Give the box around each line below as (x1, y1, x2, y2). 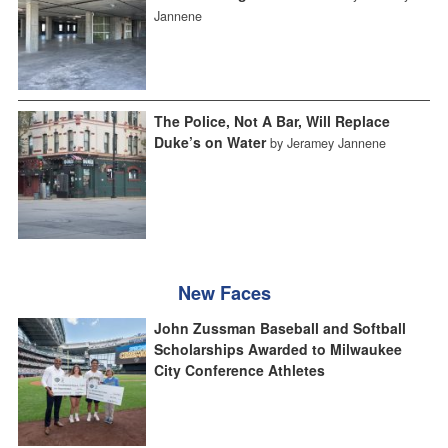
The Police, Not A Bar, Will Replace (153, 111, 390, 132)
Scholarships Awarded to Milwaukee (153, 339, 402, 359)
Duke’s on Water (153, 132, 266, 153)
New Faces (177, 280, 271, 306)
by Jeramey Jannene (269, 134, 386, 153)
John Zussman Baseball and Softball (153, 318, 406, 338)
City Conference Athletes (153, 360, 325, 380)
